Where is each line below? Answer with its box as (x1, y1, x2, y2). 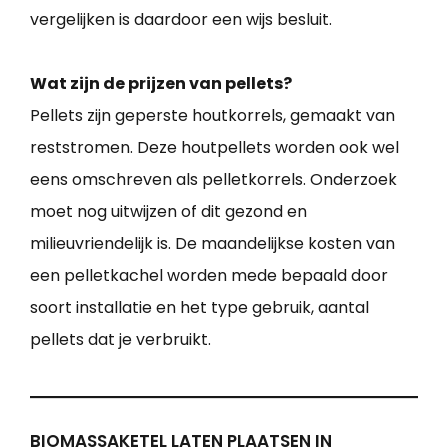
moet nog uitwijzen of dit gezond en (30, 200, 307, 224)
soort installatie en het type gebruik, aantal (30, 296, 369, 320)
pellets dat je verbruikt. (30, 328, 211, 352)
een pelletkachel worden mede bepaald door (30, 264, 388, 288)
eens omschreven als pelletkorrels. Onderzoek (30, 168, 397, 192)
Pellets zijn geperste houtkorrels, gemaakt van (30, 104, 395, 128)
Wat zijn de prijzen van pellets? (30, 72, 292, 96)
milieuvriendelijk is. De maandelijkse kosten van (30, 232, 395, 256)
